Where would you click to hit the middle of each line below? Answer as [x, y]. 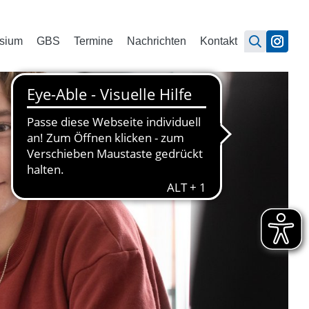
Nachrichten [157, 41]
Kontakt [219, 41]
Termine [93, 41]
